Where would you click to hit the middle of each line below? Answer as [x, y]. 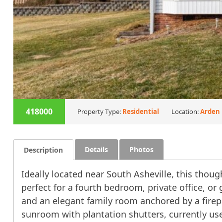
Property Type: [100, 111]
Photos [141, 149]
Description [43, 150]
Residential [140, 111]
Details [96, 149]
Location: [186, 111]
